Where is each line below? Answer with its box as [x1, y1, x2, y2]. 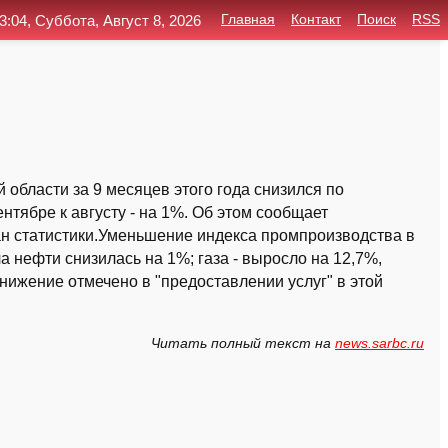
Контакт [291, 12, 341, 28]
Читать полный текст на [151, 336, 335, 351]
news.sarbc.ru [335, 336, 424, 351]
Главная [221, 12, 275, 28]
